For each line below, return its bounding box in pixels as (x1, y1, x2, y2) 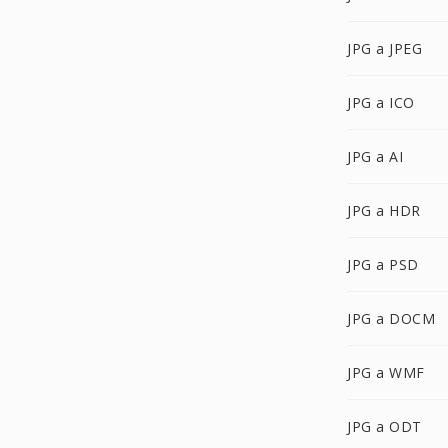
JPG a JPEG (347, 39, 422, 58)
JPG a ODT (347, 417, 422, 436)
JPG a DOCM (347, 309, 435, 328)
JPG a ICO (347, 93, 415, 112)
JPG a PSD (347, 255, 419, 274)
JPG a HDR (347, 201, 421, 220)
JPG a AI (347, 147, 403, 166)
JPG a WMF (347, 363, 425, 382)
